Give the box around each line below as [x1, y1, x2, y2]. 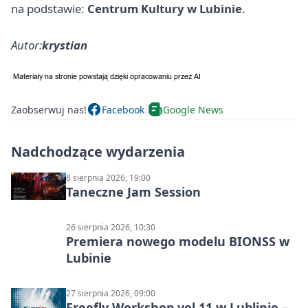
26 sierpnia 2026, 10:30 [66, 221, 155, 234]
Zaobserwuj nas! [11, 102, 87, 116]
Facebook [102, 102, 144, 116]
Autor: [11, 37, 42, 54]
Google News [163, 102, 223, 116]
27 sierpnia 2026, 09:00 [66, 287, 155, 300]
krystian [42, 37, 87, 54]
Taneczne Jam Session [66, 184, 201, 201]
